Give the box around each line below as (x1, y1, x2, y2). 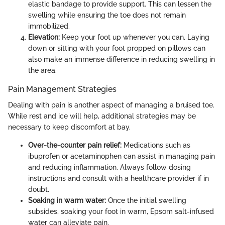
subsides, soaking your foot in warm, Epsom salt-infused (28, 207, 214, 216)
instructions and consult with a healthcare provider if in (28, 174, 209, 183)
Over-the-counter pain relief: (28, 141, 122, 150)
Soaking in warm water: (28, 196, 106, 205)
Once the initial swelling (106, 196, 186, 205)
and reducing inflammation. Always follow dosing (28, 163, 191, 172)
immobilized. (28, 22, 70, 31)
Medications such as (122, 141, 190, 150)
